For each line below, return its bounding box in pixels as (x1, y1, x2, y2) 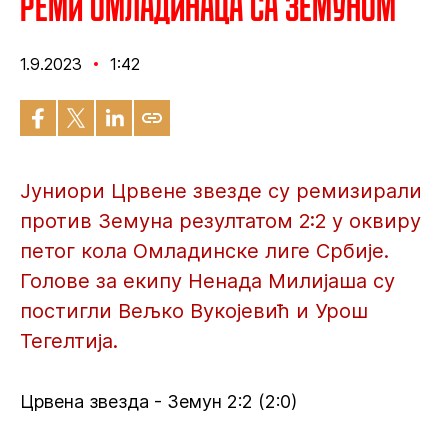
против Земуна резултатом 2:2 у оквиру (20, 209, 421, 233)
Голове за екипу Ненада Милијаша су (20, 269, 395, 293)
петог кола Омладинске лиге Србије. (20, 239, 389, 263)
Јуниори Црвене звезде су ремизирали (20, 179, 422, 203)
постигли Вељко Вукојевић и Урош (20, 299, 368, 323)
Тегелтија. (20, 329, 118, 353)
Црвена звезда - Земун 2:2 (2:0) (20, 391, 297, 412)
